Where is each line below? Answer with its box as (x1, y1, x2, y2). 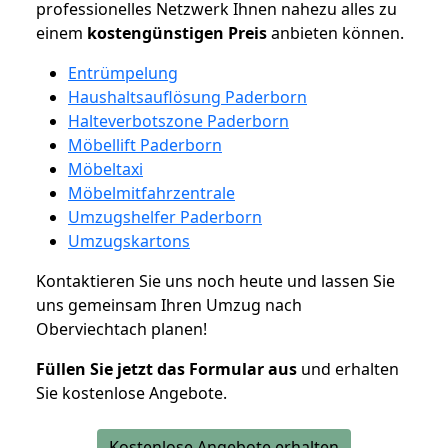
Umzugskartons (68, 229, 190, 252)
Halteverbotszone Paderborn (68, 109, 289, 132)
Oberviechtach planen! (36, 317, 207, 340)
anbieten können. (267, 21, 404, 44)
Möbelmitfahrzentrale (68, 181, 235, 204)
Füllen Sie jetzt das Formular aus (36, 357, 297, 380)
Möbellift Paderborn (68, 133, 222, 156)
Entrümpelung (68, 61, 178, 84)
